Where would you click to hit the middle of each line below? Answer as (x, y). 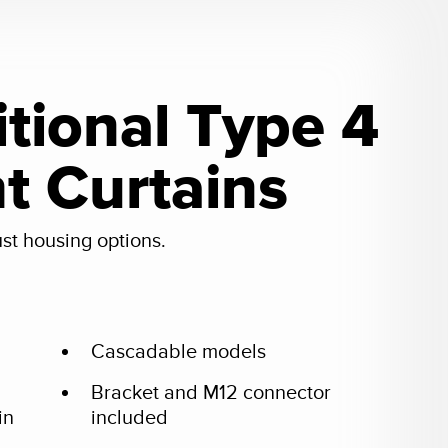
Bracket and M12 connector (210, 392)
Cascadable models (178, 351)
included (129, 417)
